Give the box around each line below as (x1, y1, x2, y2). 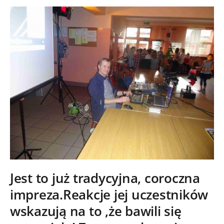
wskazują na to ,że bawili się (10, 202, 181, 220)
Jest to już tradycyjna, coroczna (10, 169, 200, 187)
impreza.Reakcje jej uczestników (10, 186, 208, 204)
